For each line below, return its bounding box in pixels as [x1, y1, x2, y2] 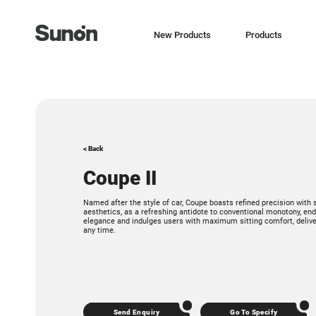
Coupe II [83, 166, 157, 190]
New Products [153, 30, 211, 41]
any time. [83, 226, 116, 236]
